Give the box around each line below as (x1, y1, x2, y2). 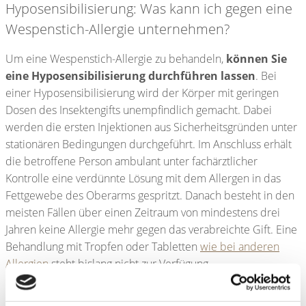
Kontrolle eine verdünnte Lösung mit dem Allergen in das (5, 171, 281, 186)
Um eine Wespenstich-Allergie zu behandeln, (5, 51, 226, 67)
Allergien (5, 256, 48, 272)
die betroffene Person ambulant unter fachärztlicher (5, 154, 258, 169)
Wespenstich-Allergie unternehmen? (5, 19, 233, 38)
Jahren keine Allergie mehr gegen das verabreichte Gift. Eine (5, 222, 297, 238)
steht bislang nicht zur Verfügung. (48, 256, 211, 272)
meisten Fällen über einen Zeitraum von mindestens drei (5, 205, 280, 221)
